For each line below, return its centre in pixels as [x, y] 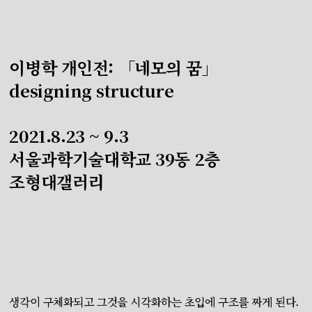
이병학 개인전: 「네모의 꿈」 [114, 67]
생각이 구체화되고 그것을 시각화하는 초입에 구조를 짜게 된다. [154, 302]
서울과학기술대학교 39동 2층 [115, 158]
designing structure [92, 90]
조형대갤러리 [57, 181]
